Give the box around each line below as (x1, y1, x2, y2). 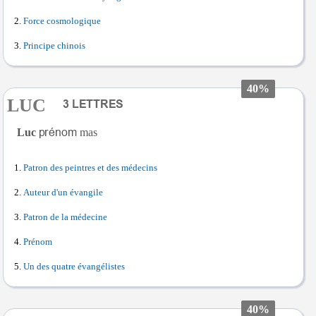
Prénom (23, 236, 52, 247)
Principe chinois (23, 40, 85, 51)
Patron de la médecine (23, 212, 107, 222)
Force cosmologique (23, 16, 101, 26)
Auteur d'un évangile (23, 187, 103, 197)
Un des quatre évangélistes (23, 261, 125, 272)
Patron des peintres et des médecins (23, 162, 157, 173)
